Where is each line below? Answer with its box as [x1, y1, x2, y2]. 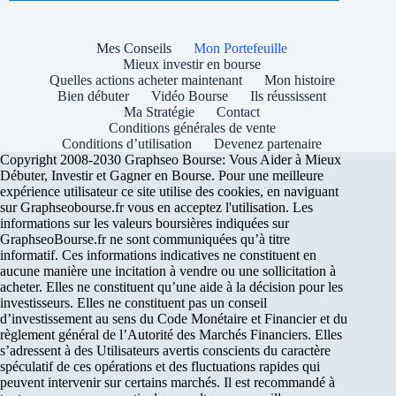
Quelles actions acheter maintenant [49, 72, 242, 88]
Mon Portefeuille [194, 41, 288, 57]
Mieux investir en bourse [123, 57, 262, 72]
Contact [217, 104, 261, 120]
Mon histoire [263, 72, 335, 88]
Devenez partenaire [214, 136, 323, 152]
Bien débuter [57, 88, 130, 104]
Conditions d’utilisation [62, 136, 193, 152]
